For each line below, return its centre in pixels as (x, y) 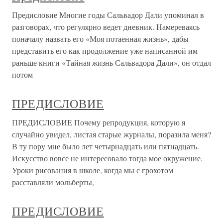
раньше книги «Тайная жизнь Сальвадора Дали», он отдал (111, 63)
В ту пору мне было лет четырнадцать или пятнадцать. (106, 146)
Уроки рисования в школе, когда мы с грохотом (93, 170)
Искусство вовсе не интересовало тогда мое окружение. (107, 158)
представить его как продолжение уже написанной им (105, 51)
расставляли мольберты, (53, 182)
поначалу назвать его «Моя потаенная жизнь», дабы (100, 39)
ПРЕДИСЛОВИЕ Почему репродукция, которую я (99, 122)
